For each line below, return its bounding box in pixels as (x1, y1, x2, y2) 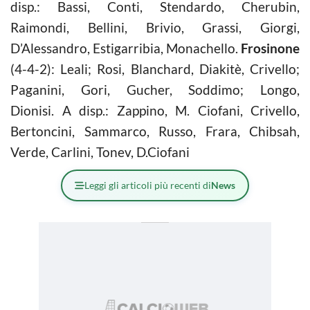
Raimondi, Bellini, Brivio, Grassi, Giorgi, (10, 19, 300, 35)
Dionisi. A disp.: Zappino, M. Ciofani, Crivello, (10, 102, 300, 118)
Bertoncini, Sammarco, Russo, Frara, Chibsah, (10, 122, 300, 139)
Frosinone (241, 39, 300, 56)
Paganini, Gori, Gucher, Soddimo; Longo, (10, 81, 300, 98)
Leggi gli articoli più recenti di (84, 179, 211, 191)
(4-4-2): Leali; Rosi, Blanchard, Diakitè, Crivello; (10, 60, 300, 77)
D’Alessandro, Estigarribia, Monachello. (10, 39, 241, 56)
